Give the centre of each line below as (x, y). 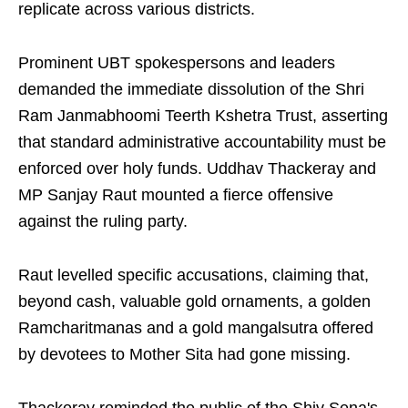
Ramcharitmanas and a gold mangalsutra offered (196, 328)
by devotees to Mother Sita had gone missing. (184, 355)
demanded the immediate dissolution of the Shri (191, 90)
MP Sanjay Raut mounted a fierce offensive (176, 195)
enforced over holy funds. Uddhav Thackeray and (197, 169)
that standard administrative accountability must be (202, 143)
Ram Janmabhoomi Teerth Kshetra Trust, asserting (203, 116)
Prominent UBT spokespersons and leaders (177, 63)
